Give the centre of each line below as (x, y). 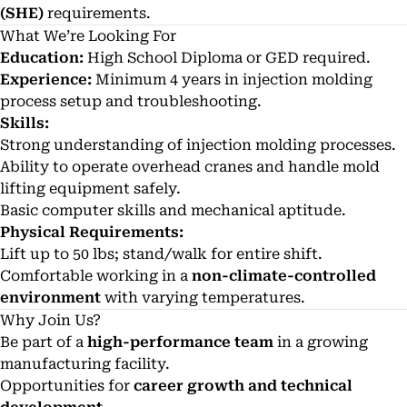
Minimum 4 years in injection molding (232, 79)
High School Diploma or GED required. (227, 58)
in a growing (321, 342)
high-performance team (180, 342)
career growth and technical (243, 386)
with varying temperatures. (203, 298)
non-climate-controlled (284, 276)
